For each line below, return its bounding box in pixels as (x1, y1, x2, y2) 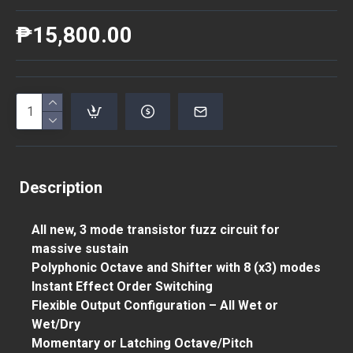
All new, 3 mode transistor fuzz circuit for (32, 222, 280, 237)
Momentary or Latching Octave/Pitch (32, 336, 253, 351)
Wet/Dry (32, 317, 80, 332)
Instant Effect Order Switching (32, 279, 213, 294)
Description (20, 178, 102, 197)
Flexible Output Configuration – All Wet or (32, 298, 278, 313)
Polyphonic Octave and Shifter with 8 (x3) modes (32, 260, 321, 275)
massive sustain (32, 241, 128, 256)
